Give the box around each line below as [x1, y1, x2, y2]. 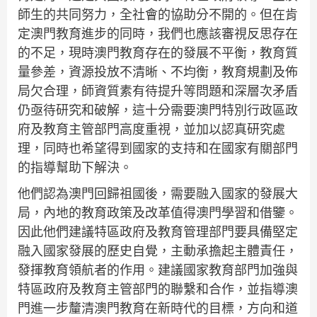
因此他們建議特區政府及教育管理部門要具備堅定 [18, 224, 298, 241]
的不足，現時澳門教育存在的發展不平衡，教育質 [18, 45, 298, 62]
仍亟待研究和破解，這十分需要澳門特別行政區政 [18, 102, 298, 119]
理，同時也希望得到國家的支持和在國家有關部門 [18, 140, 298, 157]
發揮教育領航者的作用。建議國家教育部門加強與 [18, 262, 298, 279]
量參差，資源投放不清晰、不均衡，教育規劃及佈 [18, 64, 298, 81]
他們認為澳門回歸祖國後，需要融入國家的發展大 [18, 185, 298, 202]
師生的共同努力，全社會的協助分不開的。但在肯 [18, 6, 298, 23]
